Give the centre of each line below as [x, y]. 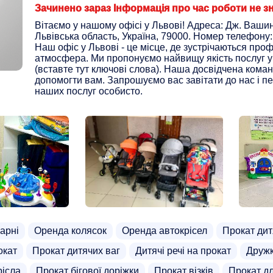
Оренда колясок [70, 231]
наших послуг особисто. [89, 91]
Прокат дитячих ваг [76, 251]
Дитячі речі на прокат [183, 251]
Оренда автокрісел [165, 231]
